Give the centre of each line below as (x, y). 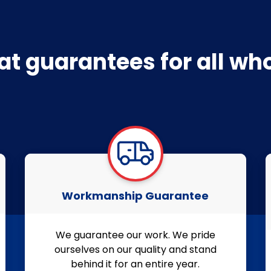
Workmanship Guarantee (135, 195)
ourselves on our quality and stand (135, 249)
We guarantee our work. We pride (135, 235)
